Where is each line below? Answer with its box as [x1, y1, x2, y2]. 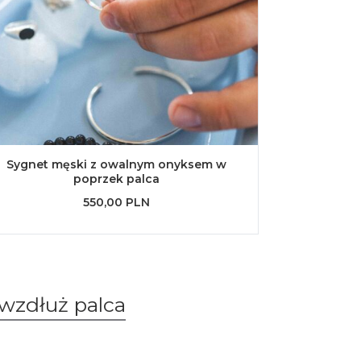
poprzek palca [73, 172, 160, 186]
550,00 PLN [82, 195, 150, 210]
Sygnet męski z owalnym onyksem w [6, 157, 226, 172]
